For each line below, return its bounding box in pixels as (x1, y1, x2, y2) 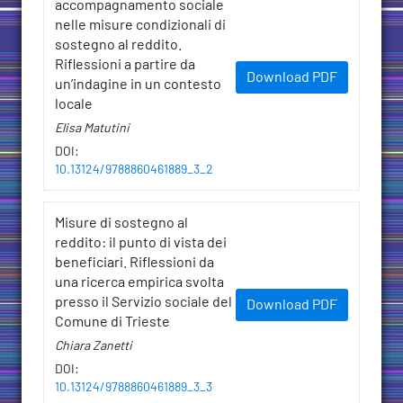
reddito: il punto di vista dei (55, 236, 227, 251)
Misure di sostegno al (55, 216, 188, 231)
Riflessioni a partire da (55, 58, 195, 73)
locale (55, 97, 93, 112)
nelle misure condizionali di (55, 18, 226, 33)
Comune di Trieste (55, 315, 170, 330)
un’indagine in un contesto (55, 77, 221, 93)
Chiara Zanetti (55, 340, 132, 354)
